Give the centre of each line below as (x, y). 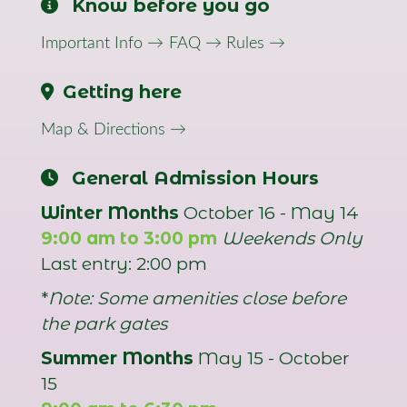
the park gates (104, 324)
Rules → (256, 44)
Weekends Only (292, 238)
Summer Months (117, 358)
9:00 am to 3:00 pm (129, 238)
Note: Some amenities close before (197, 298)
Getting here (122, 92)
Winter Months (110, 213)
